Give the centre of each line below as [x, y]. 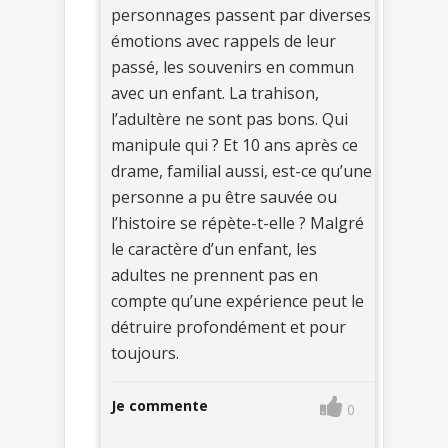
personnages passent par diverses [241, 15]
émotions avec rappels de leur [223, 41]
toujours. [145, 353]
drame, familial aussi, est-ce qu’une [241, 171]
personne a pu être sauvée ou [224, 197]
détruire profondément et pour [228, 327]
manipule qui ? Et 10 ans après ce [234, 145]
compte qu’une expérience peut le [237, 301]
